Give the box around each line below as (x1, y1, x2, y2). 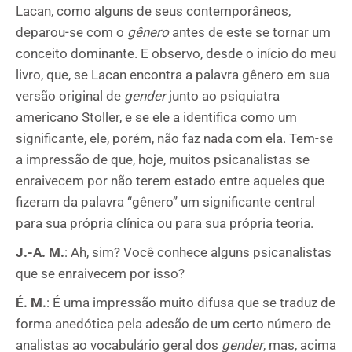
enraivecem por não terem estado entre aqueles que (16, 173, 324, 189)
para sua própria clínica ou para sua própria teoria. (16, 215, 313, 231)
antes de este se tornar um (169, 24, 331, 40)
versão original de (16, 88, 124, 104)
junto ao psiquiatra (166, 88, 280, 104)
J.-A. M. (16, 244, 64, 260)
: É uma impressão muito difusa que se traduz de (46, 295, 335, 310)
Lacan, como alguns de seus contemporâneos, (16, 3, 291, 19)
